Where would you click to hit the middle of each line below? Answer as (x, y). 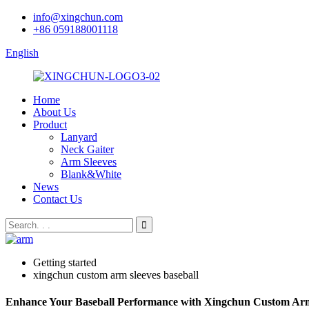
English (22, 53)
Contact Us (58, 199)
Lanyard (79, 137)
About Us (54, 112)
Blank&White (91, 174)
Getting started (65, 262)
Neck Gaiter (87, 149)
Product (50, 124)
